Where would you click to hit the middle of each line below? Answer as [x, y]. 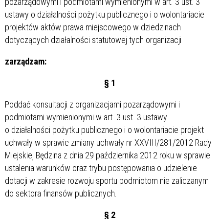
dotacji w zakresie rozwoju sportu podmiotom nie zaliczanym [107, 181]
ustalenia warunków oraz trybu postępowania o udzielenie [101, 168]
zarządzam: [26, 62]
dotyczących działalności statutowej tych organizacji [93, 40]
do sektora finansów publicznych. [61, 194]
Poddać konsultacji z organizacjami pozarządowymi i [92, 105]
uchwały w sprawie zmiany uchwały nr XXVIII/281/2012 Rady [108, 143]
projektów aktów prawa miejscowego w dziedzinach [93, 27]
